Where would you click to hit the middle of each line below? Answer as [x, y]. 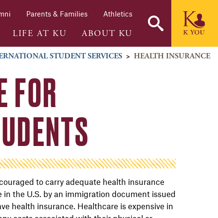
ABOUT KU [107, 33]
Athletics [118, 14]
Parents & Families [57, 14]
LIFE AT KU [40, 33]
